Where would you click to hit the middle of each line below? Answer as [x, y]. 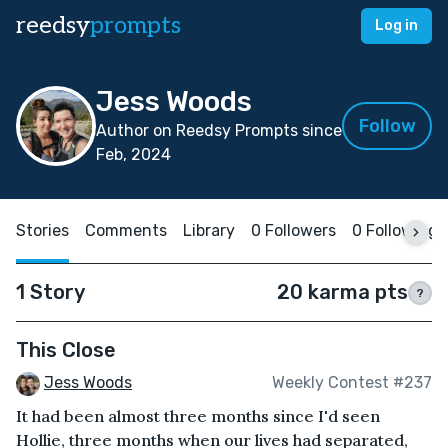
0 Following [395, 230]
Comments [126, 230]
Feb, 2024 [133, 154]
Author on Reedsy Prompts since [219, 130]
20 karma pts [342, 292]
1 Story [50, 292]
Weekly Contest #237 [352, 383]
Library [209, 230]
